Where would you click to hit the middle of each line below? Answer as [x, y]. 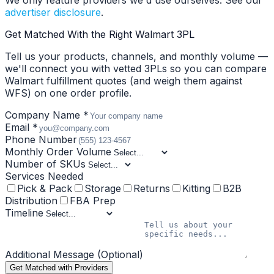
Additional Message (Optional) [74, 255]
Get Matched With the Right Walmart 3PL [100, 35]
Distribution [31, 201]
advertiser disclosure [53, 13]
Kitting [196, 189]
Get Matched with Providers [59, 268]
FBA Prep [93, 201]
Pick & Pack [45, 189]
